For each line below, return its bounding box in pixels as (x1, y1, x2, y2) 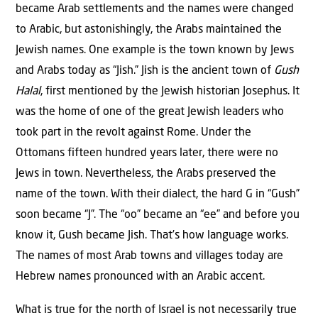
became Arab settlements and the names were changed (16, 3, 294, 15)
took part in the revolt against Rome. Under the (16, 126, 251, 138)
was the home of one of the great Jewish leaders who (16, 106, 284, 118)
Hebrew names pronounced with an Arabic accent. (16, 270, 265, 283)
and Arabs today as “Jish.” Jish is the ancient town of (16, 65, 274, 77)
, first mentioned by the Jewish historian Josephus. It (40, 85, 300, 97)
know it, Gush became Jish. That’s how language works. (16, 229, 288, 241)
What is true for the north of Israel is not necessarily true (16, 305, 297, 317)
